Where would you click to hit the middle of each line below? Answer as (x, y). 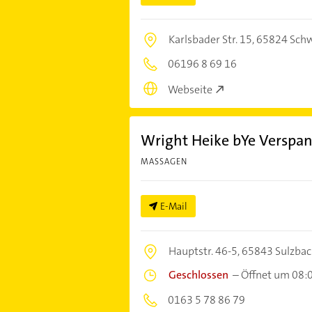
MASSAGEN (164, 161)
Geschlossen (198, 274)
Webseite (190, 89)
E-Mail (173, 206)
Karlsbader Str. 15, (212, 40)
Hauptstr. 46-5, (205, 251)
